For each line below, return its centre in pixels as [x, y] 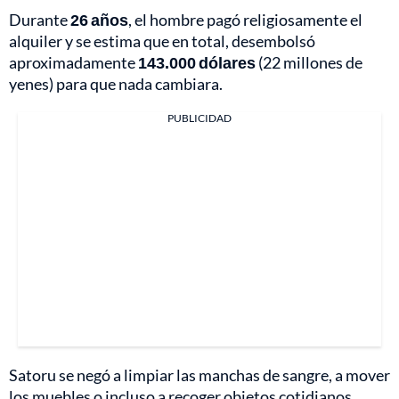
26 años [99, 20]
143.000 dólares [197, 63]
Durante [40, 20]
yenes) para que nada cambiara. [116, 84]
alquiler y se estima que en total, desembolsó [162, 41]
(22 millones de [309, 63]
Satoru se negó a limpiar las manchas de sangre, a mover [199, 375]
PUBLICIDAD [199, 118]
